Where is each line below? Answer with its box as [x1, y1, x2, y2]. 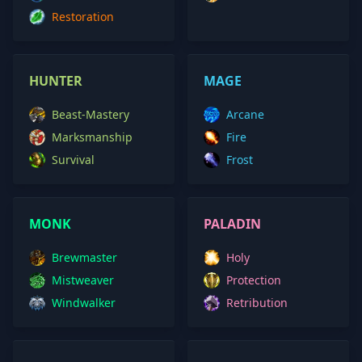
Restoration [52, 9, 114, 24]
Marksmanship [52, 129, 133, 145]
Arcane [226, 107, 264, 122]
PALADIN [204, 215, 261, 233]
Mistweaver [52, 272, 114, 288]
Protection [226, 272, 281, 288]
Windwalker [52, 295, 116, 310]
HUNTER [29, 72, 82, 90]
